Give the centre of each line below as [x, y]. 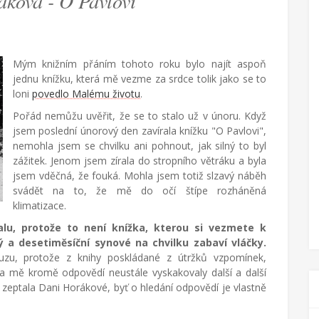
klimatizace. [41, 205]
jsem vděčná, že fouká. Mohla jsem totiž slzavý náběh [140, 176]
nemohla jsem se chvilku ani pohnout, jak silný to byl [140, 146]
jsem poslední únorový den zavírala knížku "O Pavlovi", [140, 131]
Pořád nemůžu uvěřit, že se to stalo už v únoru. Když [140, 116]
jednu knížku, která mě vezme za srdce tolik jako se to [140, 79]
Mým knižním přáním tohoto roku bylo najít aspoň [140, 64]
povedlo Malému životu [86, 94]
